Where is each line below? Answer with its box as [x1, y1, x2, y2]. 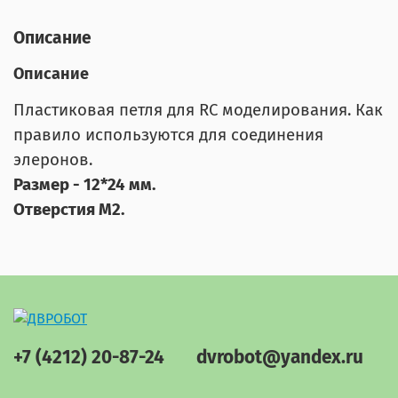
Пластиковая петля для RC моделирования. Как [13, 100, 383, 121]
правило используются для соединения [13, 125, 323, 146]
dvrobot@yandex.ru [196, 346, 363, 369]
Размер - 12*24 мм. [13, 175, 155, 195]
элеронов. [13, 150, 92, 171]
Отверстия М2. [13, 200, 124, 220]
